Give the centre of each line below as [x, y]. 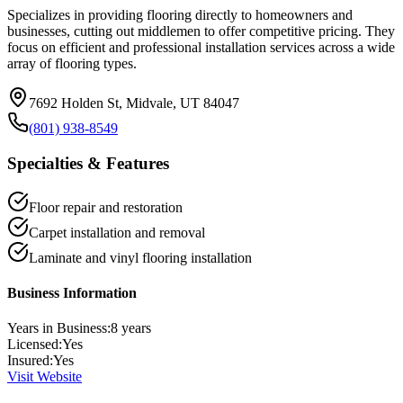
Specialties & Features [88, 163]
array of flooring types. [72, 64]
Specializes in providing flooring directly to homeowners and [180, 15]
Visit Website [45, 377]
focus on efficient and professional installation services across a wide [201, 48]
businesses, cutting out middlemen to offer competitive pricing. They [201, 31]
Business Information [72, 292]
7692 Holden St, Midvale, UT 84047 [134, 103]
